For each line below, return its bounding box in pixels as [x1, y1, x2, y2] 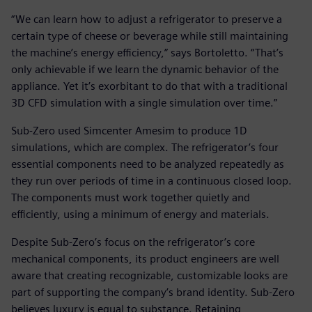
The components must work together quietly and [11, 191, 250, 205]
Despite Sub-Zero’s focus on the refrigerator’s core [11, 235, 255, 249]
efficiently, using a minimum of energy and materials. [11, 208, 270, 221]
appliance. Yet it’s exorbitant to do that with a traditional [11, 79, 288, 93]
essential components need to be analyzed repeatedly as [11, 157, 284, 171]
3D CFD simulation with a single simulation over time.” [11, 96, 277, 110]
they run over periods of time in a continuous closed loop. [11, 174, 292, 188]
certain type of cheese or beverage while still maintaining [11, 29, 288, 43]
